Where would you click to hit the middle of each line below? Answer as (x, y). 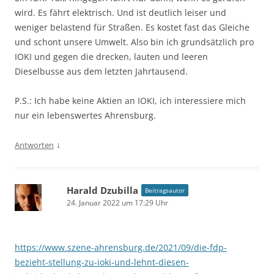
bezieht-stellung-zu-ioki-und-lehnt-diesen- (102, 262)
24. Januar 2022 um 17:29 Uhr (117, 203)
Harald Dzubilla (102, 191)
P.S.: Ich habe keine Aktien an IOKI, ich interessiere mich (130, 101)
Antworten (34, 145)
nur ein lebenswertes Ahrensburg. (85, 116)
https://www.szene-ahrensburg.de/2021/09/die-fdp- (121, 248)
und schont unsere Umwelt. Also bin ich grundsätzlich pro (134, 42)
